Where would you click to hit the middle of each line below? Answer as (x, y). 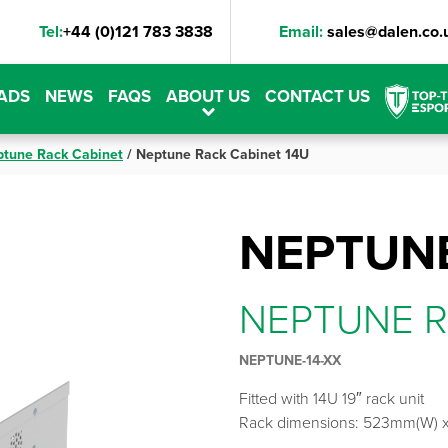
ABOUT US (208, 96)
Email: (301, 31)
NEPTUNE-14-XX (290, 361)
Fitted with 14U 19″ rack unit (331, 399)
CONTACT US (317, 96)
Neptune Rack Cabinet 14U (222, 155)
